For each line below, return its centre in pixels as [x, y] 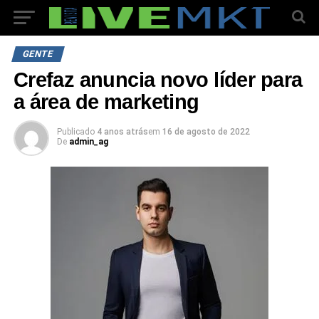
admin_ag [88, 142]
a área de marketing [106, 102]
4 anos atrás [122, 132]
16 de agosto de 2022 [206, 132]
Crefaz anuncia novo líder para [158, 80]
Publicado [75, 132]
